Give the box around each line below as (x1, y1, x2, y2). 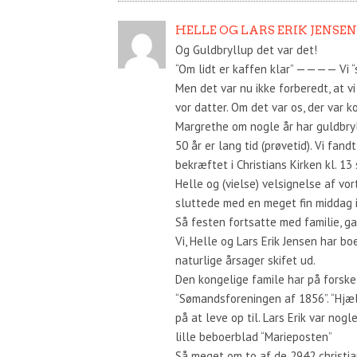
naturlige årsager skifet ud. (175, 252, 316, 268)
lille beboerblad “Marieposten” (175, 328, 332, 344)
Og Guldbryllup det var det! (175, 41, 317, 57)
